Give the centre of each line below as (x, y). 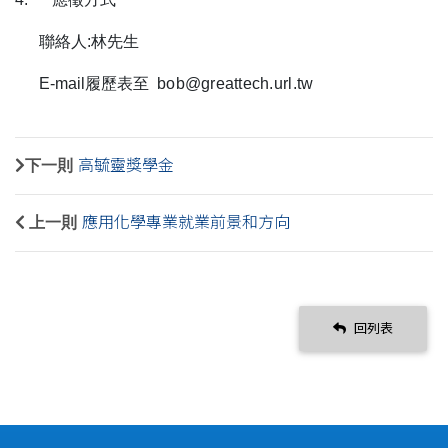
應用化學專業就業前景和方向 (186, 222)
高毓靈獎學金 (126, 165)
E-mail (62, 83)
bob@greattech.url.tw (235, 83)
